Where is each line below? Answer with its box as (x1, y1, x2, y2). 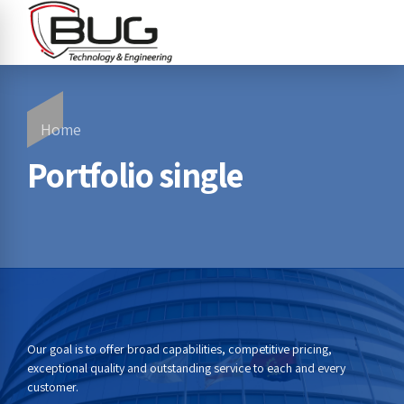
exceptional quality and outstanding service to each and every (27, 360, 345, 377)
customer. (27, 379, 78, 396)
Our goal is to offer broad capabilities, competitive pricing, (27, 341, 332, 358)
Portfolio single (27, 152, 243, 198)
